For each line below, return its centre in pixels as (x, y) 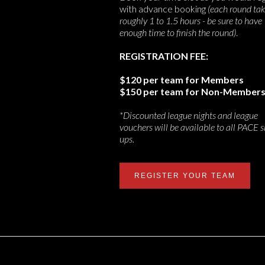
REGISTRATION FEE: (164, 56)
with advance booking (164, 9)
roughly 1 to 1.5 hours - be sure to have (191, 20)
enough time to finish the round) (178, 32)
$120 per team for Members (182, 80)
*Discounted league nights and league (189, 115)
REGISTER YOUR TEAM (185, 176)
